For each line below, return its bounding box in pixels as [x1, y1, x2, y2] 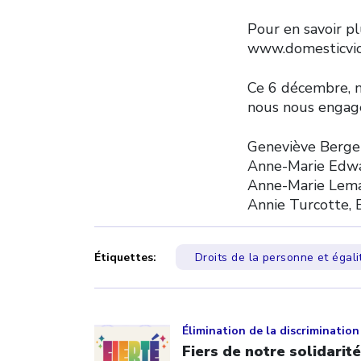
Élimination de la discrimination [182, 322, 359, 338]
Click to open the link [93, 305, 244, 325]
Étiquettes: [94, 250, 160, 265]
